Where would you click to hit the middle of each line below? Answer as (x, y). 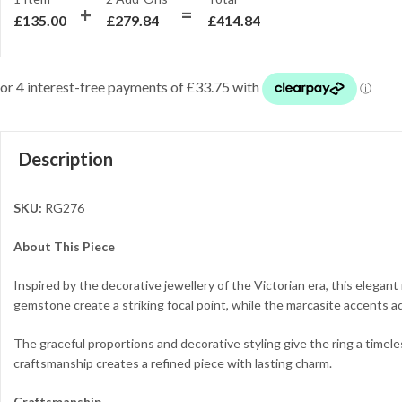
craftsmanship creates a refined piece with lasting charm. (173, 363)
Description (66, 158)
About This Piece (64, 246)
